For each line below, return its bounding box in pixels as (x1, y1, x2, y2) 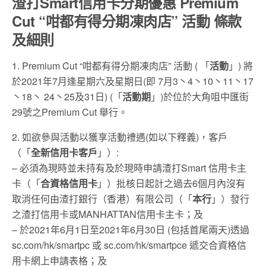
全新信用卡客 (31, 145, 88, 160)
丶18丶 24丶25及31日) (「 (12, 90, 122, 104)
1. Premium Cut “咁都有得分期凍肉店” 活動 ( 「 (12, 59, 210, 73)
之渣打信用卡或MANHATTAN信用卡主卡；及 (12, 207, 203, 221)
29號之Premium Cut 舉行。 (12, 105, 128, 119)
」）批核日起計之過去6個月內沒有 (97, 176, 245, 191)
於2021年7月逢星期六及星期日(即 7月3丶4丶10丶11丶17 (12, 74, 254, 88)
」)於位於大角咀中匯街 (151, 90, 249, 104)
